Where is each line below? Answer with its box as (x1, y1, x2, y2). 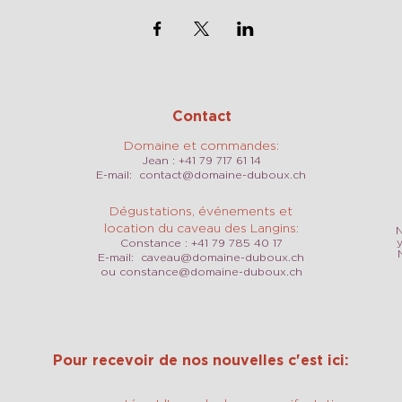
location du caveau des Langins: (103, 221, 299, 234)
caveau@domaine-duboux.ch (141, 251, 304, 263)
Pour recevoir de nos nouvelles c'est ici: (53, 352, 348, 368)
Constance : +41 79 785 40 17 (119, 237, 283, 249)
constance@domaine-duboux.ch (118, 266, 302, 277)
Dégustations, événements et (109, 204, 293, 217)
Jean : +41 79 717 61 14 (141, 154, 261, 166)
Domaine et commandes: (123, 138, 279, 152)
